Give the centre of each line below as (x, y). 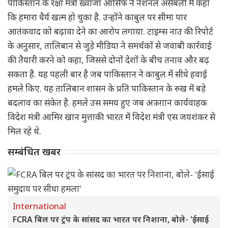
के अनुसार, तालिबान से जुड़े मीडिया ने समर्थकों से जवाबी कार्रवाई (110, 46)
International (39, 206)
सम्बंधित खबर (34, 152)
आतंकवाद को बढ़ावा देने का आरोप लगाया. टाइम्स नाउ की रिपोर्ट (110, 31)
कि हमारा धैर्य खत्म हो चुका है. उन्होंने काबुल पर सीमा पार (97, 17)
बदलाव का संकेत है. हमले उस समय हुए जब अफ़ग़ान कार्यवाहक (107, 103)
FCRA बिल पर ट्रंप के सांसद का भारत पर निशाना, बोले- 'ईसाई (111, 219)
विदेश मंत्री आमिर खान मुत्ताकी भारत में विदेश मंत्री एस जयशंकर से (111, 117)
